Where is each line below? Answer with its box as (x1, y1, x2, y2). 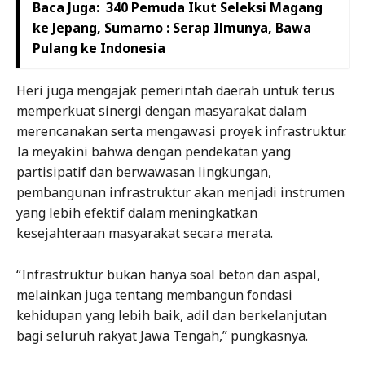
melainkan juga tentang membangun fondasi (16, 286, 292, 305)
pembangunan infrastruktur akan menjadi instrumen (16, 183, 345, 202)
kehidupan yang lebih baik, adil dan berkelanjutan (16, 306, 327, 325)
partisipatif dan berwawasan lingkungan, (16, 163, 271, 182)
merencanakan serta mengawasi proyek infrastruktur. (16, 122, 346, 141)
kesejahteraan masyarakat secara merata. (16, 224, 273, 243)
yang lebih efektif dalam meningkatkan (16, 204, 257, 222)
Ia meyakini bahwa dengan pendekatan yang (16, 143, 291, 161)
